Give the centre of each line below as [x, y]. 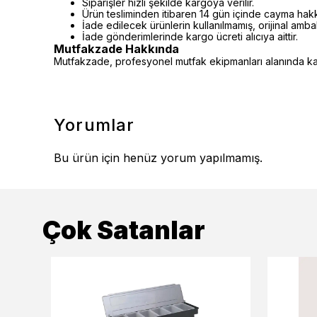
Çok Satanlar [124, 230]
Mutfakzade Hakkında [116, 49]
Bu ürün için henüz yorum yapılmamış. [158, 158]
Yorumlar [94, 125]
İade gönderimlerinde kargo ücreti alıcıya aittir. [190, 36]
